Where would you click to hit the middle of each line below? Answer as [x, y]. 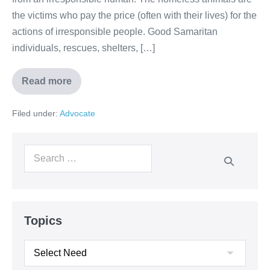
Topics [43, 221]
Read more [47, 81]
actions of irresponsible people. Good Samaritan [115, 32]
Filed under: [35, 114]
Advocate [77, 114]
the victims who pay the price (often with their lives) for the [134, 16]
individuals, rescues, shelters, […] [83, 48]
